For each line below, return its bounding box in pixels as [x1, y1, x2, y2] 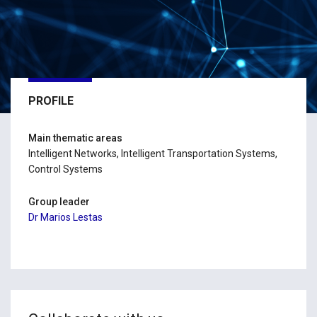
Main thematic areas [28, 132, 122, 144]
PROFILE [28, 94, 74, 108]
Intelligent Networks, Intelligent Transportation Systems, [28, 148, 277, 159]
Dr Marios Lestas [28, 212, 103, 223]
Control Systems [28, 163, 103, 175]
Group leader [28, 196, 90, 207]
